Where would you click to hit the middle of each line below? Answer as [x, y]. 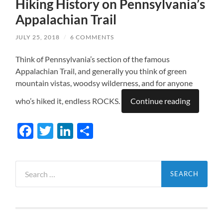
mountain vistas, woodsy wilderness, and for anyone [104, 83]
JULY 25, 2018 [38, 37]
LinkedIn [104, 130]
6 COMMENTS [92, 37]
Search [27, 165]
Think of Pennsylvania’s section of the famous [93, 59]
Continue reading [161, 101]
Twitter [79, 130]
